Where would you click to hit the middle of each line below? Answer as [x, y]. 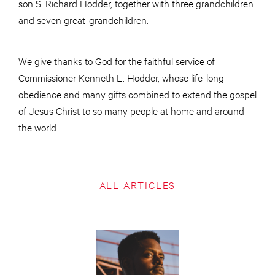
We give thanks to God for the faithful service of [117, 60]
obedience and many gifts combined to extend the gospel [137, 94]
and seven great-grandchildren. [83, 19]
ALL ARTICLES [137, 184]
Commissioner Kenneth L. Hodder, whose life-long [121, 77]
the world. [41, 127]
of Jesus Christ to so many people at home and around [131, 110]
